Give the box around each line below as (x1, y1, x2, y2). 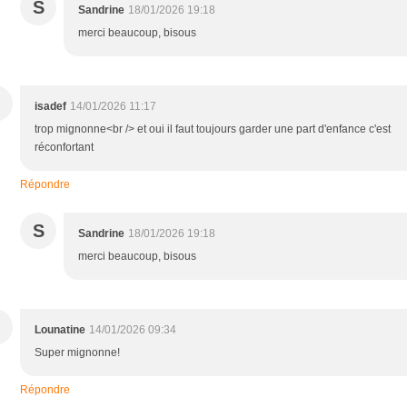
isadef (35, 99, 66, 113)
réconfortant (35, 140, 94, 154)
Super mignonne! (35, 345, 120, 359)
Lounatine (35, 323, 85, 336)
